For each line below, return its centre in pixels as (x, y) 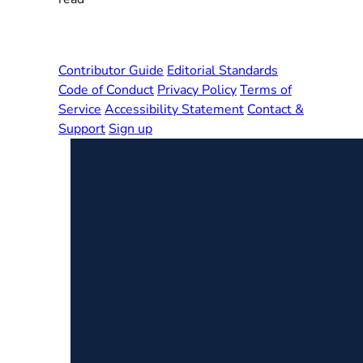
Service (80, 109)
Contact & (275, 109)
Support (82, 128)
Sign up (130, 128)
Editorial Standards (222, 70)
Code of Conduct (106, 90)
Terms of (266, 90)
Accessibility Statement (174, 109)
